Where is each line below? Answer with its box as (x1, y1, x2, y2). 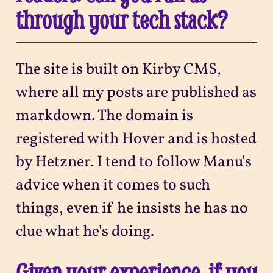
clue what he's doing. (15, 221, 154, 243)
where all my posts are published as (15, 82, 257, 104)
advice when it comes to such (15, 174, 210, 196)
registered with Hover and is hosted (15, 128, 257, 150)
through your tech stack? (15, 4, 227, 35)
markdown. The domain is (15, 105, 193, 127)
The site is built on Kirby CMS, (15, 58, 221, 80)
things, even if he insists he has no (15, 197, 248, 219)
